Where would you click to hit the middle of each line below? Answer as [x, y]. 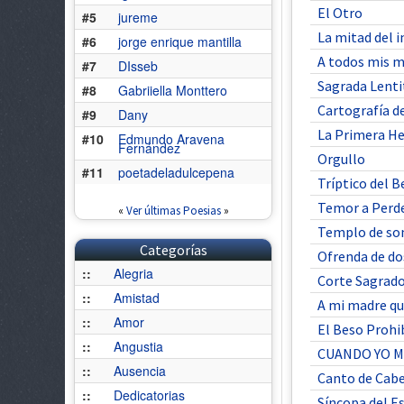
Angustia [138, 346]
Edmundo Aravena [171, 139]
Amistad [137, 298]
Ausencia [140, 371]
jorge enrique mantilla [180, 41]
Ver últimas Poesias [173, 211]
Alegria [133, 273]
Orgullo [341, 159]
